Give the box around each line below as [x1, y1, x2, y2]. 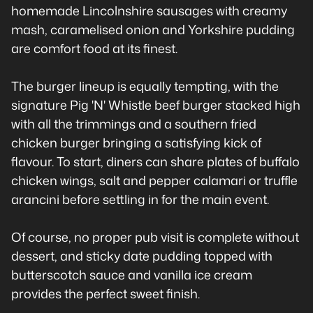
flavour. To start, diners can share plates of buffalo [11, 152, 300, 170]
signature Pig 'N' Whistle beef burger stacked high [11, 96, 300, 114]
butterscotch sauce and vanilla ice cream [11, 265, 252, 284]
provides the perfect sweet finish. [11, 284, 200, 303]
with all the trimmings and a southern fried [11, 115, 256, 133]
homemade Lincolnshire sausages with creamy [11, 1, 287, 20]
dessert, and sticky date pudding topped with [11, 247, 272, 265]
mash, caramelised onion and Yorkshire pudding [11, 20, 295, 38]
